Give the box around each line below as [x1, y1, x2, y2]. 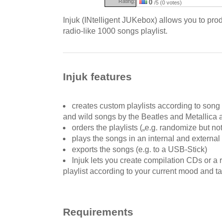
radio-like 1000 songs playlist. [63, 26, 167, 35]
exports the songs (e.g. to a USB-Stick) [72, 145, 207, 154]
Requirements [63, 206, 133, 218]
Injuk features [63, 71, 132, 83]
